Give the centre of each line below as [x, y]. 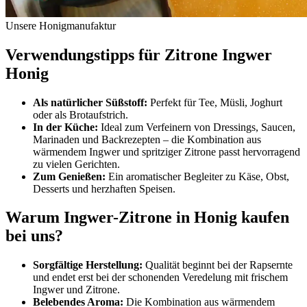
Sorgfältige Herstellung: [88, 265]
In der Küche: [65, 127]
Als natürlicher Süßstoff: [90, 102]
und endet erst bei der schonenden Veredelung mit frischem [160, 278]
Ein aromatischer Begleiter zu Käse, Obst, [197, 176]
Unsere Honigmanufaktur [61, 25]
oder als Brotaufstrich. [81, 114]
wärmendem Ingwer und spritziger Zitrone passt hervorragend [167, 151]
